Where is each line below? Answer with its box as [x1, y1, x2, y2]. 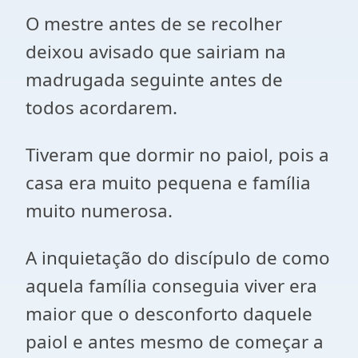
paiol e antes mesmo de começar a [26, 329, 324, 354]
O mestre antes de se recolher [26, 11, 282, 36]
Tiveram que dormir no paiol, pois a [26, 142, 329, 167]
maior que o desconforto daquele [26, 301, 312, 326]
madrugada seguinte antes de [26, 67, 283, 92]
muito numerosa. [26, 198, 173, 223]
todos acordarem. [26, 95, 177, 120]
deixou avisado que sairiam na [26, 39, 286, 64]
